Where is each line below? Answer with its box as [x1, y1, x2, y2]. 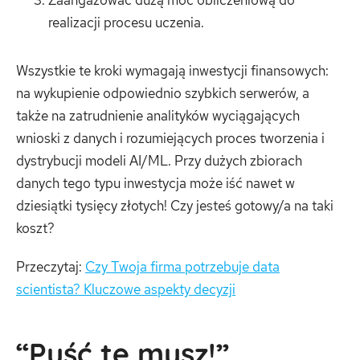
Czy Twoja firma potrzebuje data [85, 257, 280, 276]
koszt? [16, 219, 55, 238]
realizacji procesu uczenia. [48, 14, 204, 32]
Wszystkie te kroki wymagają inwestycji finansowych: [16, 62, 329, 80]
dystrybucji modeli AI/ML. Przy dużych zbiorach [16, 152, 302, 170]
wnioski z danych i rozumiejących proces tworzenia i [16, 129, 325, 148]
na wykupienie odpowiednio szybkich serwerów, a [16, 84, 309, 103]
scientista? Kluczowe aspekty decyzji [16, 280, 235, 298]
